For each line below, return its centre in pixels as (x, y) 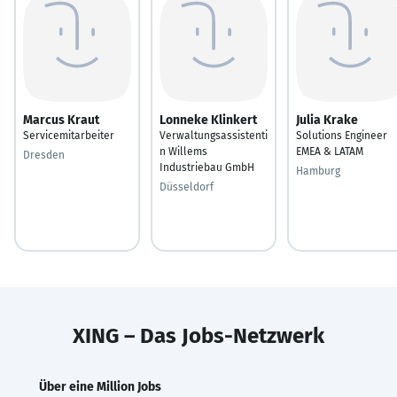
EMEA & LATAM (330, 151)
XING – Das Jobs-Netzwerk (198, 335)
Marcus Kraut (61, 120)
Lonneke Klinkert (208, 120)
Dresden (44, 155)
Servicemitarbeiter (69, 135)
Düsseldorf (187, 187)
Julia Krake (327, 120)
